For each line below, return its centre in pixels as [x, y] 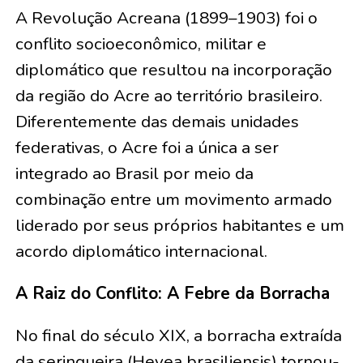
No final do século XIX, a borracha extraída [178, 336]
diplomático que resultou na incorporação [173, 70]
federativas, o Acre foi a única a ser [147, 148]
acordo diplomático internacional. [141, 252]
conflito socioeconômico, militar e [141, 44]
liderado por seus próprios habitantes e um [179, 226]
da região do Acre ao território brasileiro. [169, 96]
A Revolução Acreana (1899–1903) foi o [166, 18]
